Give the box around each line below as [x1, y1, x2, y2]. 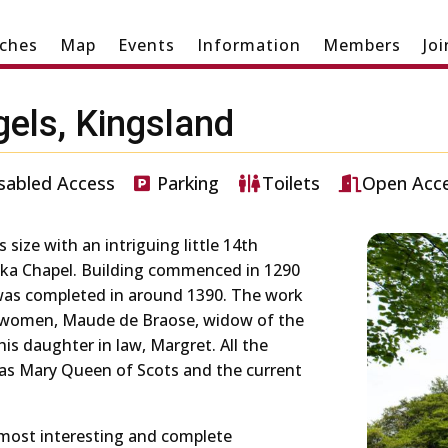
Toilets [261, 171, 320, 196]
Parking [157, 171, 220, 196]
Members [322, 34, 401, 56]
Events [117, 34, 175, 56]
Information [196, 34, 301, 56]
